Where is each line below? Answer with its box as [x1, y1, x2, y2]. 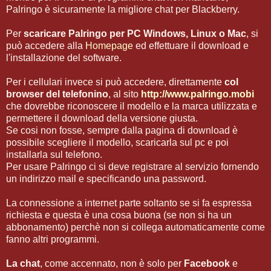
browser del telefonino [6, 88, 108, 99]
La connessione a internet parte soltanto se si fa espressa [6, 197, 252, 208]
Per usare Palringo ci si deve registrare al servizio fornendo [6, 161, 259, 172]
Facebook [184, 258, 230, 269]
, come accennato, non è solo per [40, 258, 184, 269]
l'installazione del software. [6, 52, 122, 63]
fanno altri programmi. [6, 233, 99, 244]
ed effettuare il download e [133, 40, 249, 51]
